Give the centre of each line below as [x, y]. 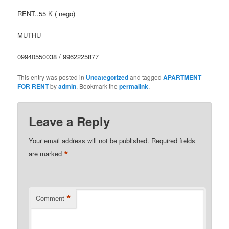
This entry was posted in [52, 77]
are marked [47, 153]
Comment [50, 198]
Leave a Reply [70, 121]
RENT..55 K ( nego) [47, 14]
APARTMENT [182, 77]
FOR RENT [33, 87]
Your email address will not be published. [89, 140]
